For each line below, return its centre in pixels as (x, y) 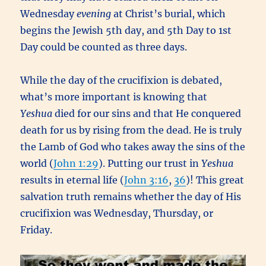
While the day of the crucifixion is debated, (121, 80)
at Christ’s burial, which (169, 14)
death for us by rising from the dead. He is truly (131, 130)
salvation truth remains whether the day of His (131, 197)
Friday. (37, 230)
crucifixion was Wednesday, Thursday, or (117, 213)
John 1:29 (76, 164)
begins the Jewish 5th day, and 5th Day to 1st (126, 31)
